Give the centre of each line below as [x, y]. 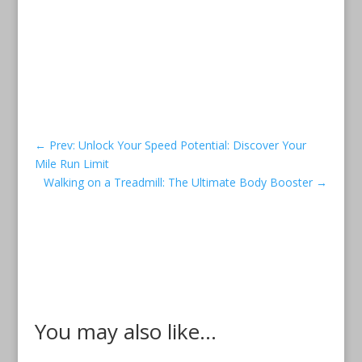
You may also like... [125, 331]
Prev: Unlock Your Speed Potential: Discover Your [177, 145]
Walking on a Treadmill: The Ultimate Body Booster [179, 182]
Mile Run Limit [72, 163]
